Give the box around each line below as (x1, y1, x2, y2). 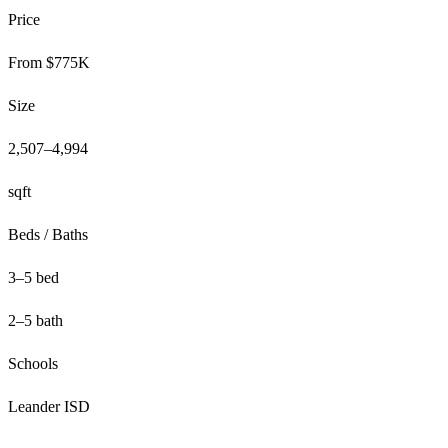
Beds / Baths (8, 225, 88, 243)
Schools (8, 354, 58, 372)
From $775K (8, 53, 90, 71)
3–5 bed (8, 268, 59, 286)
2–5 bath (8, 311, 63, 329)
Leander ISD (8, 397, 90, 415)
